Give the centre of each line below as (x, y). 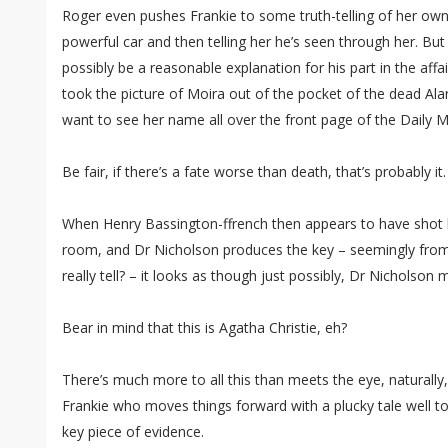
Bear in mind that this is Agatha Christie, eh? (204, 328)
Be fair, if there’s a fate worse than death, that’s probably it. (254, 172)
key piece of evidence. (133, 432)
